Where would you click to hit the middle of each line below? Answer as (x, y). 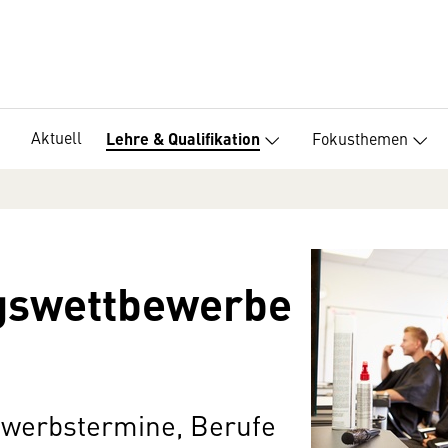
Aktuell (56, 137)
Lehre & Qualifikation (183, 139)
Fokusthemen (360, 137)
